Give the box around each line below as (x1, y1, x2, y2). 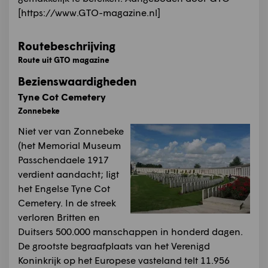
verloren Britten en (18, 211, 100, 223)
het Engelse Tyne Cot (18, 182, 110, 194)
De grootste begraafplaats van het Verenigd (18, 240, 210, 251)
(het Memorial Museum (18, 139, 121, 151)
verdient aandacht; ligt (18, 168, 119, 179)
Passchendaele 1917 (18, 154, 109, 165)
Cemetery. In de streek (18, 197, 116, 208)
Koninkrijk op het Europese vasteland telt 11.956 (18, 254, 230, 266)
